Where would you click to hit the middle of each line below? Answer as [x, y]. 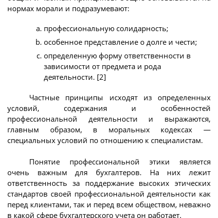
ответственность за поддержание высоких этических [109, 183]
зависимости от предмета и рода [102, 66]
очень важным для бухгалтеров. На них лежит [109, 173]
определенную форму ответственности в [117, 56]
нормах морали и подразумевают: [68, 8]
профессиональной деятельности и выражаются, [109, 118]
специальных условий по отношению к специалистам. [105, 140]
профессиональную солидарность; [106, 28]
